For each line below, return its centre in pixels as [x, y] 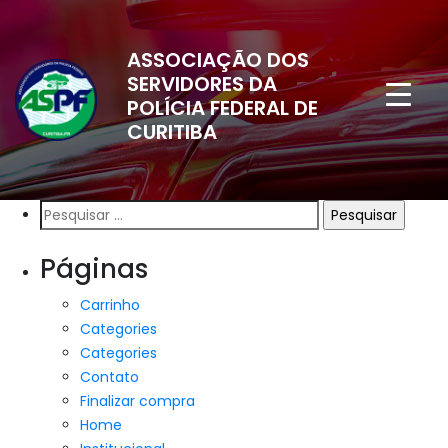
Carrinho [110, 305]
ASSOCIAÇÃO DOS [218, 60]
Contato [109, 377]
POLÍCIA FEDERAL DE [222, 108]
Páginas [94, 269]
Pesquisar [72, 211]
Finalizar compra [137, 401]
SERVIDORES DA [202, 84]
